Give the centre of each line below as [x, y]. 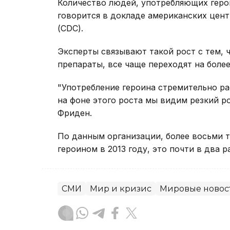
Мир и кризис [121, 189]
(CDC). [70, 28]
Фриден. [75, 113]
